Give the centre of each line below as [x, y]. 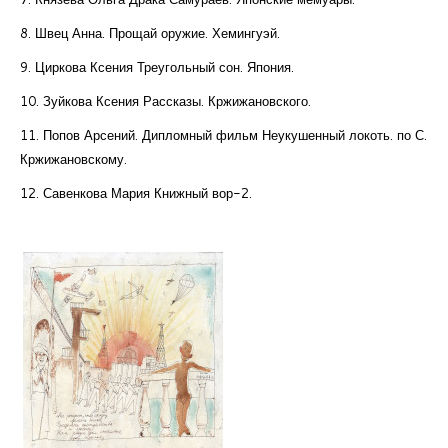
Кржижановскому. [73, 159]
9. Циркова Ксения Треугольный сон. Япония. [157, 67]
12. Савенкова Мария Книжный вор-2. [136, 193]
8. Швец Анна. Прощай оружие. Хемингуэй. [150, 33]
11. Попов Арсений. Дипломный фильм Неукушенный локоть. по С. [223, 135]
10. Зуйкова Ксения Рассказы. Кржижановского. [165, 101]
